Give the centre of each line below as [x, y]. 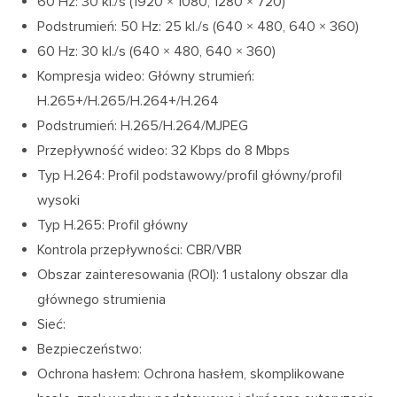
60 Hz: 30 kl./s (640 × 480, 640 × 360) [157, 52]
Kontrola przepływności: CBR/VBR [140, 250]
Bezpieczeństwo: [90, 350]
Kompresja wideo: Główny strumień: [146, 77]
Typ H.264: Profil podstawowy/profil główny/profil [190, 176]
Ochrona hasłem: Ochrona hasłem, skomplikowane [191, 374]
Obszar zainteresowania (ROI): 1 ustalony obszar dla [193, 275]
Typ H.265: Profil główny [113, 226]
